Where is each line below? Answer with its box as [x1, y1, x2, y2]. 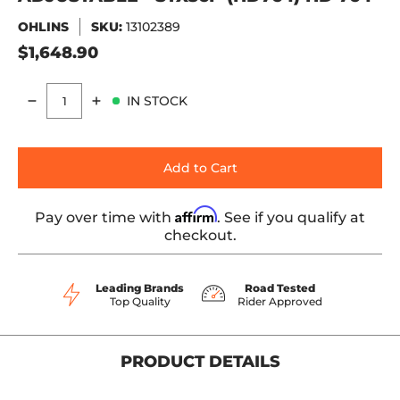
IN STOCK [127, 92, 187, 109]
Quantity [18, 101, 73, 118]
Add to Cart [162, 160, 237, 176]
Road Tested [245, 281, 315, 295]
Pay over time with [35, 209, 175, 226]
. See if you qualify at [217, 209, 365, 226]
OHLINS [18, 19, 69, 35]
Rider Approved [237, 295, 322, 308]
